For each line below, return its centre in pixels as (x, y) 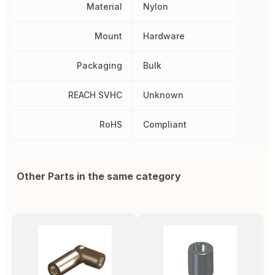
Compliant (165, 125)
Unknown (163, 95)
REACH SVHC (95, 95)
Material (104, 7)
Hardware (164, 36)
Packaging (99, 66)
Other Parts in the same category (99, 176)
